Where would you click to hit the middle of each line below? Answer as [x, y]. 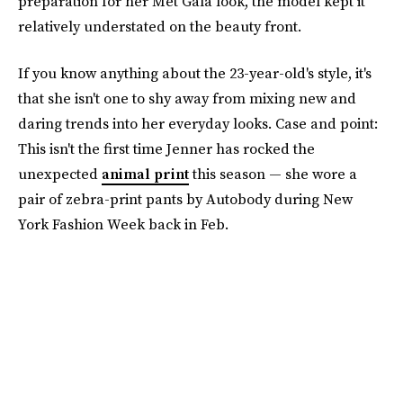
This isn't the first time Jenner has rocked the [166, 148]
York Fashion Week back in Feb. [123, 224]
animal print [145, 174]
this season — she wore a [273, 174]
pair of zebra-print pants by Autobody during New [185, 199]
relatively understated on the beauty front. [160, 26]
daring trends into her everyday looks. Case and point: [198, 123]
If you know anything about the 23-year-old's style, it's [195, 73]
